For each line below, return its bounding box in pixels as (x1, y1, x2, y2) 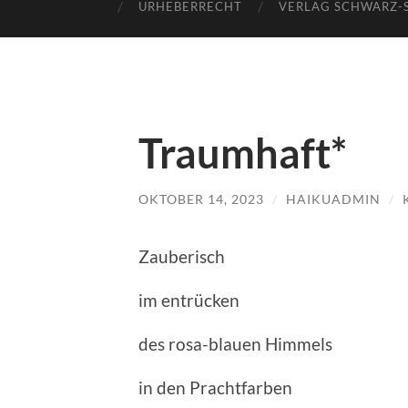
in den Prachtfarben (138, 376, 292, 398)
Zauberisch (138, 245, 225, 267)
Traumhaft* (138, 128, 347, 178)
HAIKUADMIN (286, 191, 381, 207)
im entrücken (138, 289, 240, 311)
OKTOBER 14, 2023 (138, 191, 264, 207)
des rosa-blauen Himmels (138, 332, 332, 354)
